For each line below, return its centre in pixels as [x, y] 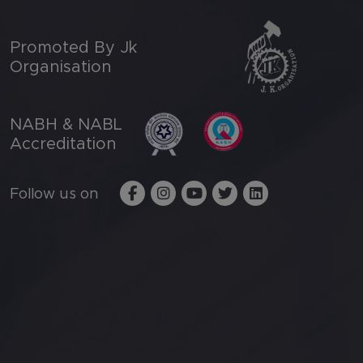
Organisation [61, 67]
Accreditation [63, 144]
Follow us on [54, 195]
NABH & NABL [66, 124]
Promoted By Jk [73, 47]
